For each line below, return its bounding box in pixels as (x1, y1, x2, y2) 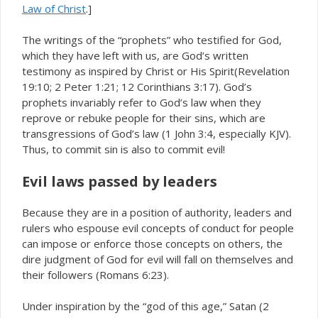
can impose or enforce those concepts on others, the (22, 236, 283, 251)
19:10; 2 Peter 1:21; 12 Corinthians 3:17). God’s (22, 79, 252, 94)
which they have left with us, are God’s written (22, 48, 248, 62)
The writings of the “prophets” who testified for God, (22, 33, 282, 47)
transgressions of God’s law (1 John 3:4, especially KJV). (22, 126, 291, 141)
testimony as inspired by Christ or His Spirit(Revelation (22, 64, 290, 78)
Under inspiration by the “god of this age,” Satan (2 (22, 299, 269, 313)
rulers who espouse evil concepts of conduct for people (22, 220, 294, 235)
